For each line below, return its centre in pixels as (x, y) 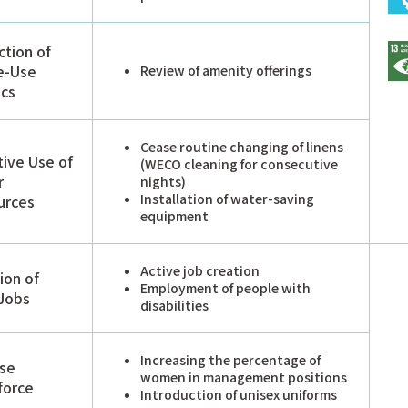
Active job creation (200, 270)
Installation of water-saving (227, 198)
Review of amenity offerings (226, 70)
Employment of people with (225, 287)
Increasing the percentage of (230, 359)
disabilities (174, 305)
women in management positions (244, 377)
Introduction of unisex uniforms (239, 394)
